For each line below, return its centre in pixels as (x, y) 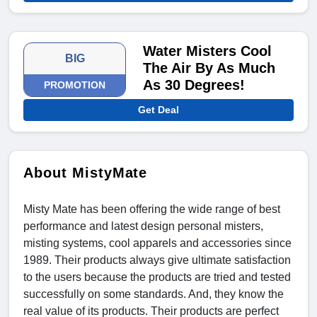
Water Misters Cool (208, 51)
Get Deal (158, 110)
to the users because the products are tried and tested (157, 277)
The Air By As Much (209, 68)
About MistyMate (86, 173)
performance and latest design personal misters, (143, 226)
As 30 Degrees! (194, 85)
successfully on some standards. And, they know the (154, 294)
